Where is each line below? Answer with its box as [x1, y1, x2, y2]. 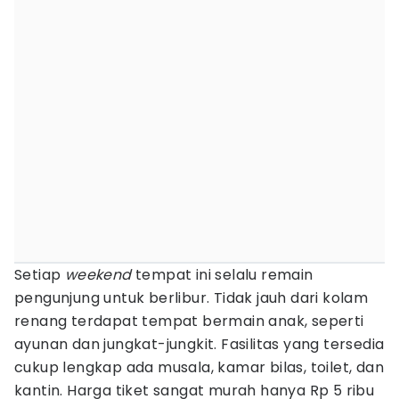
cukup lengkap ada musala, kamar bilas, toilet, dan [14, 357, 384, 378]
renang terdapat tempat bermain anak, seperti [14, 311, 364, 331]
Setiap [14, 265, 65, 285]
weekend [64, 265, 132, 285]
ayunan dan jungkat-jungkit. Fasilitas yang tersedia [14, 334, 385, 354]
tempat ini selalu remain [131, 265, 313, 285]
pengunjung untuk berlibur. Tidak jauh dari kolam [14, 288, 369, 308]
